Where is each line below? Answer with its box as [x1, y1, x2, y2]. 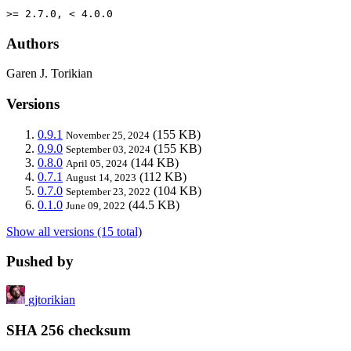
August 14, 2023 [66, 171, 136, 183]
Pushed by [6, 253, 74, 270]
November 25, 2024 [66, 128, 150, 141]
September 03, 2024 [66, 143, 150, 155]
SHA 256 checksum [6, 321, 131, 338]
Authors [6, 34, 59, 52]
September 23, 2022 [66, 185, 150, 197]
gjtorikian [28, 293, 75, 307]
